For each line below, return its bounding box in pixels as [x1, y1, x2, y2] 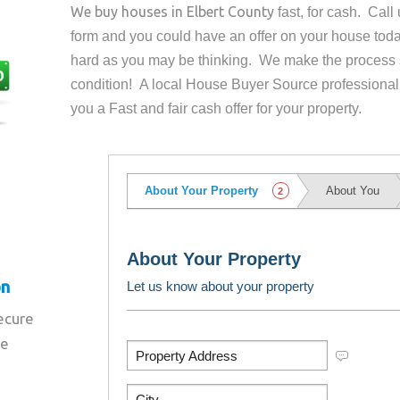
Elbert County [187, 4, 275, 20]
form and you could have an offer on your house [71, 29, 375, 44]
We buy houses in [71, 4, 187, 20]
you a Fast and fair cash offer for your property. [71, 101, 362, 116]
